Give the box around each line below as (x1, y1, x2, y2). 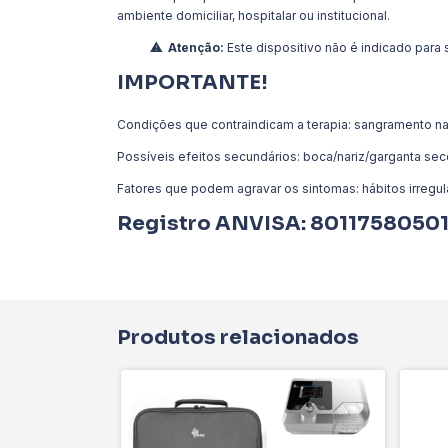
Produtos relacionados (117, 324, 359, 350)
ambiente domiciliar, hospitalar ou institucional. (117, 7, 390, 23)
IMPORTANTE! (117, 69, 268, 95)
